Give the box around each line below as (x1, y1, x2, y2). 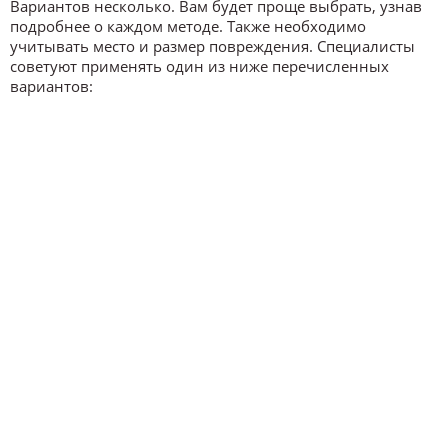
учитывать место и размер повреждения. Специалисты (10, 35, 415, 56)
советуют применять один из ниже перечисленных (10, 55, 389, 76)
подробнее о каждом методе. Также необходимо (10, 15, 366, 36)
